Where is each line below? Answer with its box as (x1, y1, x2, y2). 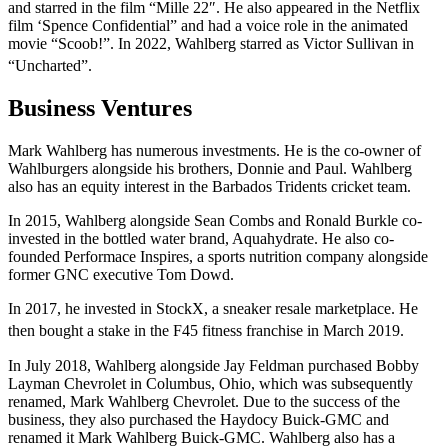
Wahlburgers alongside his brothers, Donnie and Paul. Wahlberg (8, 160, 412, 178)
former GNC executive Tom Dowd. (8, 266, 234, 284)
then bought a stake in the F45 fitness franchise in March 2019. (8, 322, 404, 340)
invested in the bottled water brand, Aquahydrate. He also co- (8, 230, 394, 248)
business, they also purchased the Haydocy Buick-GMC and (8, 410, 389, 428)
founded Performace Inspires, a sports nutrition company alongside (8, 248, 428, 266)
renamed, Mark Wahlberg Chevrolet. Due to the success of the (8, 392, 400, 410)
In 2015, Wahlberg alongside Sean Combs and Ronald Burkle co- (8, 212, 422, 230)
